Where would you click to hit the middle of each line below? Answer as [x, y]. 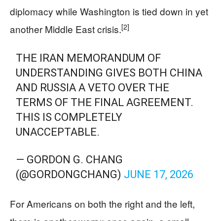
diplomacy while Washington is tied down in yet [109, 11]
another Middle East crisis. [66, 29]
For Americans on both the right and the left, [102, 203]
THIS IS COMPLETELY [69, 117]
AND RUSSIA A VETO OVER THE [93, 88]
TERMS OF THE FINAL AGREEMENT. [105, 102]
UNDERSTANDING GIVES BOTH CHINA [109, 73]
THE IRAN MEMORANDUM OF [89, 58]
